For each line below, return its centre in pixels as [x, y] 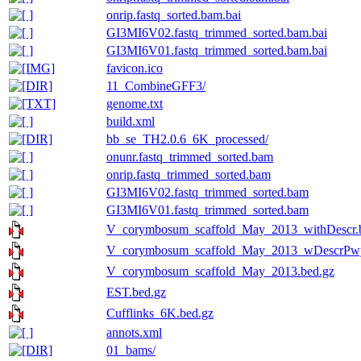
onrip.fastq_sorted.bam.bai [174, 15]
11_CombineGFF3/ [156, 86]
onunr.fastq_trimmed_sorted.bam [190, 157]
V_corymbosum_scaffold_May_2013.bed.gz [220, 271]
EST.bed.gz [136, 292]
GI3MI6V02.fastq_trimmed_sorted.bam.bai [217, 33]
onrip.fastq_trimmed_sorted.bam [189, 174]
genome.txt [135, 104]
